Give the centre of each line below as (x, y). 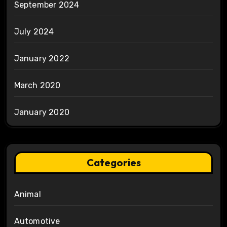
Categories (113, 162)
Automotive (37, 221)
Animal (27, 194)
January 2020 (42, 112)
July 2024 (34, 31)
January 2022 (42, 58)
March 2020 (37, 85)
